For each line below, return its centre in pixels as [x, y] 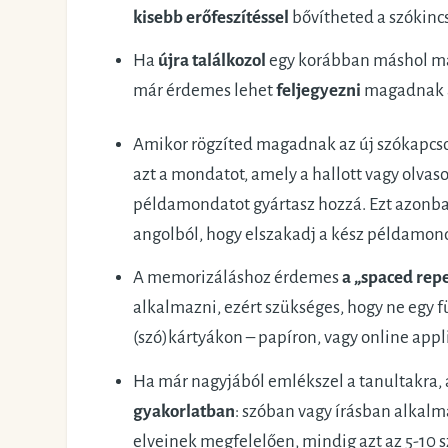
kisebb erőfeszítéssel [210, 17]
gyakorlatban [183, 411]
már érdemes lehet [204, 91]
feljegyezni [318, 91]
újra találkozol [211, 61]
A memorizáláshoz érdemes [235, 278]
